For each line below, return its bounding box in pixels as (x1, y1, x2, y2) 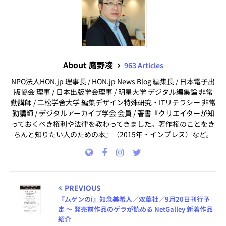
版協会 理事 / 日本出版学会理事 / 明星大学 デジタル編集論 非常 (13, 87, 213, 97)
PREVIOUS (65, 183, 101, 193)
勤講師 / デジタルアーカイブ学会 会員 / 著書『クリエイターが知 (12, 108, 214, 118)
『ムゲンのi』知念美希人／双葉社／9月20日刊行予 (58, 194, 210, 204)
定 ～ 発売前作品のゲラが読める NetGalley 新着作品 (58, 204, 213, 214)
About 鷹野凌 (63, 59, 115, 71)
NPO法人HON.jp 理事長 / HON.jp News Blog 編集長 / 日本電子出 (11, 76, 215, 86)
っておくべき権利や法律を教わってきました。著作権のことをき (11, 119, 215, 129)
